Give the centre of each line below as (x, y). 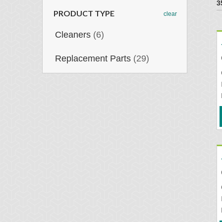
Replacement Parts (93, 58)
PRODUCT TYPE (84, 13)
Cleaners (73, 34)
